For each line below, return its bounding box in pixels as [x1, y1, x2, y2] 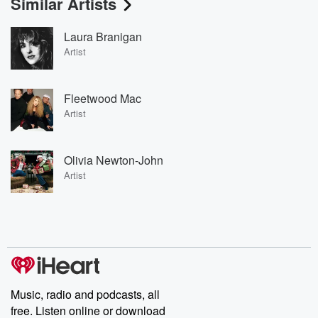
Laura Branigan [64, 28, 142, 45]
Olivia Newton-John [64, 151, 163, 168]
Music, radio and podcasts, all [11, 286, 160, 302]
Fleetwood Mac [64, 89, 141, 106]
